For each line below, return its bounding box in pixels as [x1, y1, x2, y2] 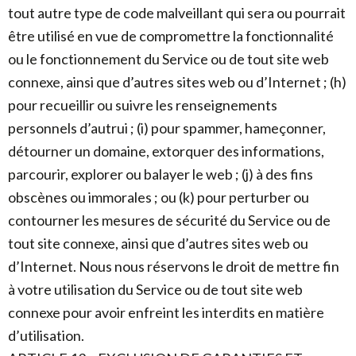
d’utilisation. [8, 327, 84, 344]
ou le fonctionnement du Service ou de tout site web [8, 50, 329, 68]
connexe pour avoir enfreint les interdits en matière [8, 304, 324, 321]
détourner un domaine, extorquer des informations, [8, 142, 324, 160]
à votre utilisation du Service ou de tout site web [8, 281, 303, 298]
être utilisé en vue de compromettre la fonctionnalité [8, 27, 334, 44]
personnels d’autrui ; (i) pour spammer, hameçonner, [8, 119, 326, 137]
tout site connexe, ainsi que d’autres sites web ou [8, 234, 308, 252]
